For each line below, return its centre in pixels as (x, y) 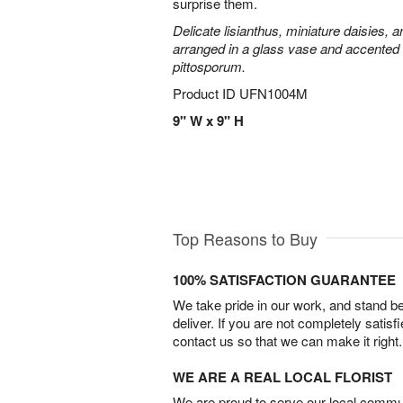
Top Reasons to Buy (245, 238)
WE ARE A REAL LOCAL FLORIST (282, 376)
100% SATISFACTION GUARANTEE (284, 279)
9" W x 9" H (208, 121)
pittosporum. (209, 66)
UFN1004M (273, 93)
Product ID (206, 93)
